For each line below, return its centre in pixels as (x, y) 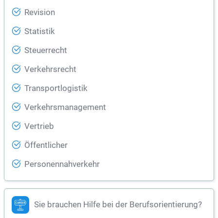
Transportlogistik (56, 89)
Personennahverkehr (62, 164)
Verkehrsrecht (50, 70)
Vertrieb (39, 127)
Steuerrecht (46, 51)
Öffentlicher (46, 145)
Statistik (40, 32)
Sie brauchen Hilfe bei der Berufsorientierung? (118, 205)
